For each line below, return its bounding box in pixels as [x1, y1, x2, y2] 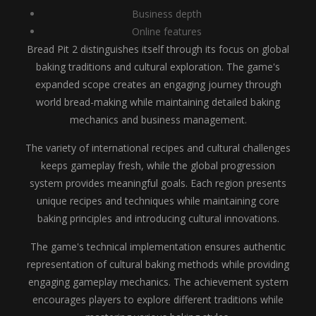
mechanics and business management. [69, 113, 247, 126]
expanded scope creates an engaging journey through [35, 78, 281, 91]
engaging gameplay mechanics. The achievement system [28, 275, 288, 288]
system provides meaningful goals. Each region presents [30, 176, 286, 190]
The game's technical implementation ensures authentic [30, 240, 286, 253]
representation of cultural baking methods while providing [27, 257, 289, 271]
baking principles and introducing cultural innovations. [37, 212, 279, 225]
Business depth [132, 7, 202, 20]
